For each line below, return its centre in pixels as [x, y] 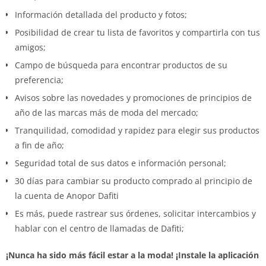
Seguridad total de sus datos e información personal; [121, 163]
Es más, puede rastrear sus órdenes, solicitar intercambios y [135, 213]
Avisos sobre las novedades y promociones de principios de [133, 97]
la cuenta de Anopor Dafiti [67, 195]
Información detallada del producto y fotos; [101, 14]
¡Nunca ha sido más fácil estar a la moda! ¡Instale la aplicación [132, 255]
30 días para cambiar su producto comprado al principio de [134, 180]
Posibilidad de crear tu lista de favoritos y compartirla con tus [137, 32]
